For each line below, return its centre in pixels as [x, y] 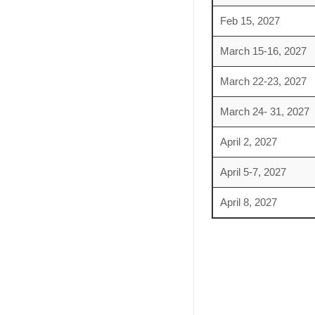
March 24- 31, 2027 [264, 111]
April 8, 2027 [248, 202]
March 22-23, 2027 [263, 81]
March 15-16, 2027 [263, 51]
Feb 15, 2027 [250, 21]
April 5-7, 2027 [253, 172]
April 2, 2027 [248, 142]
